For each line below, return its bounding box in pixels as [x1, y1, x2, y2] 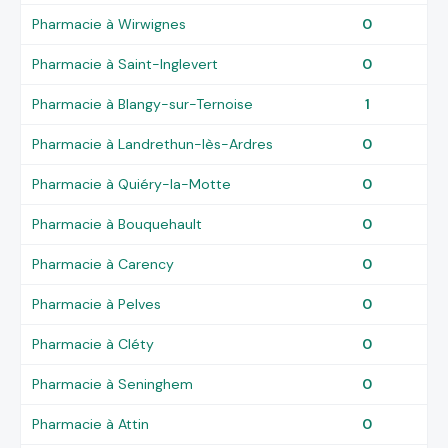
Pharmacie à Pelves [32, 294, 162, 313]
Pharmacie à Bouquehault [32, 214, 203, 233]
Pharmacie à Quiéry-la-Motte [32, 174, 232, 193]
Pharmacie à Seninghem [32, 374, 194, 393]
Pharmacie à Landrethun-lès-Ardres [32, 134, 274, 153]
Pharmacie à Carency [32, 254, 175, 273]
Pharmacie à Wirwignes [32, 14, 187, 33]
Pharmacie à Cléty [32, 334, 155, 353]
